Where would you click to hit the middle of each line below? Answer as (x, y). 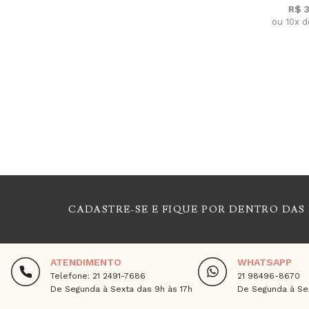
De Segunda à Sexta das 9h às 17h (121, 289)
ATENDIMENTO (86, 262)
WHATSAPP (265, 262)
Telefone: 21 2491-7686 (98, 276)
